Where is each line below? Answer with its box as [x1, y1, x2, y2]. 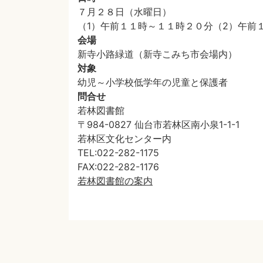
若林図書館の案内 [77, 175, 153, 187]
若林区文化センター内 [77, 133, 171, 144]
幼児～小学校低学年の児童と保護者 [77, 76, 228, 88]
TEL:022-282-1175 [77, 147, 159, 159]
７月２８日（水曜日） [77, 6, 171, 18]
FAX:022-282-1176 [77, 161, 159, 173]
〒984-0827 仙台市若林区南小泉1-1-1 [77, 119, 240, 130]
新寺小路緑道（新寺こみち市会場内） [77, 48, 237, 60]
